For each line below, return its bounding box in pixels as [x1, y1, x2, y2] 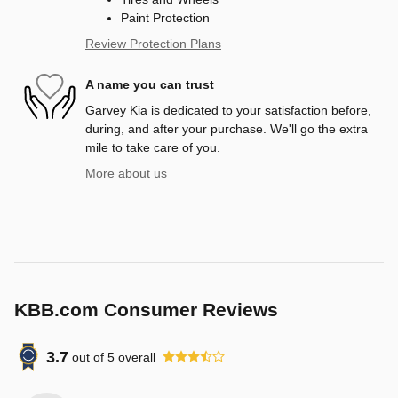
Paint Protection [121, 11, 210, 26]
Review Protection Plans [85, 36, 221, 52]
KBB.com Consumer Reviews [14, 299, 278, 321]
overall [115, 349, 155, 364]
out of [72, 349, 107, 364]
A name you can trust [85, 76, 214, 92]
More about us [85, 166, 167, 181]
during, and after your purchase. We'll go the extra [85, 122, 368, 137]
